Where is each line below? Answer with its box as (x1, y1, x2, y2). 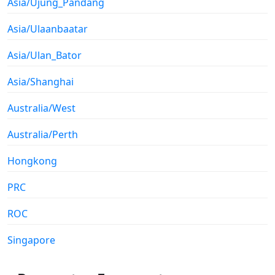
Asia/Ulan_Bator (7, 48, 82, 63)
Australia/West (7, 101, 76, 115)
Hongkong (7, 154, 57, 168)
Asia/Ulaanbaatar (7, 22, 88, 36)
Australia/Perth (7, 128, 78, 142)
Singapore (7, 233, 55, 247)
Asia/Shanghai (7, 75, 74, 89)
